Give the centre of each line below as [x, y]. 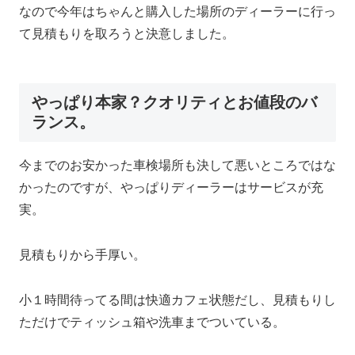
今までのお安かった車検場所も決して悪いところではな [177, 165]
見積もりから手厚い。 [82, 254]
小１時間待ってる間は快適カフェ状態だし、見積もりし [177, 300]
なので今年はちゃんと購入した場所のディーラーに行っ [177, 11]
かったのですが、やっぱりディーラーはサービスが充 [171, 187]
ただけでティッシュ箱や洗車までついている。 [152, 322]
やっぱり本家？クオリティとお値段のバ [174, 102]
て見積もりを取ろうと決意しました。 [127, 33]
